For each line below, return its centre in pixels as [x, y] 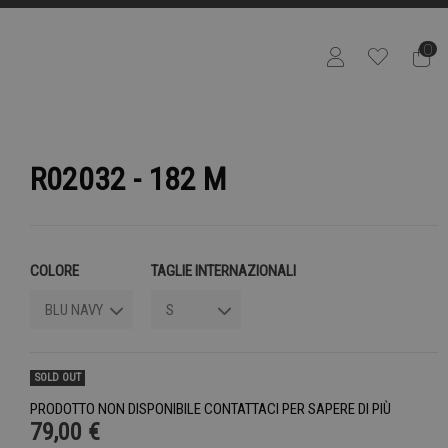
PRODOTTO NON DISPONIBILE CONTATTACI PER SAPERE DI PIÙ [210, 409]
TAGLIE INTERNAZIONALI [223, 271]
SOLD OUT [57, 378]
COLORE [54, 271]
